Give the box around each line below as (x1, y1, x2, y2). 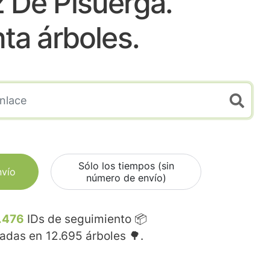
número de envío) (86, 172, 166, 184)
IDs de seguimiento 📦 (24, 212, 147, 227)
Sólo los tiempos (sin (78, 160, 174, 172)
